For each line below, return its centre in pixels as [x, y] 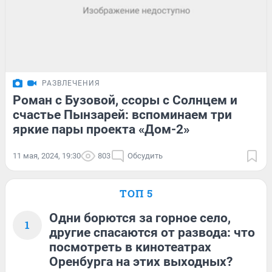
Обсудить [145, 155]
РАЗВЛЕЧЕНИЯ [71, 83]
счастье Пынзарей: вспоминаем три [122, 114]
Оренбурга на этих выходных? [141, 261]
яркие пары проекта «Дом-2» [101, 129]
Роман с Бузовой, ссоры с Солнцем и [125, 100]
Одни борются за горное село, [140, 218]
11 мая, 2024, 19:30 [47, 155]
